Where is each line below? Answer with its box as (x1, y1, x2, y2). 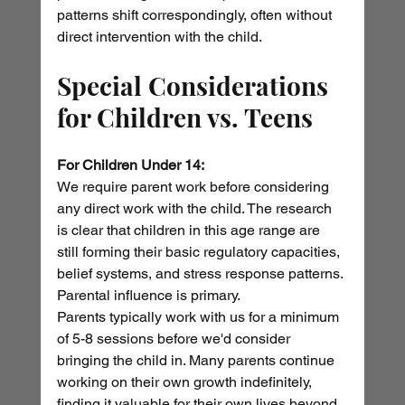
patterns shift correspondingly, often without (56, 6, 335, 24)
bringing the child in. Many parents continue (56, 352, 338, 370)
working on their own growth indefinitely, (56, 373, 316, 391)
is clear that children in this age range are (56, 221, 324, 240)
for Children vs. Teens (56, 100, 313, 135)
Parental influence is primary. (56, 287, 240, 305)
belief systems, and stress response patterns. (56, 265, 346, 283)
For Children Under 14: (56, 156, 204, 174)
